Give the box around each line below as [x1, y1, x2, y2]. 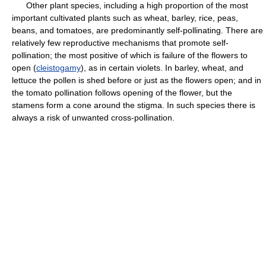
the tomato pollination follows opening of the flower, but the [12, 88, 232, 97]
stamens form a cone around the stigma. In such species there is [12, 100, 255, 110]
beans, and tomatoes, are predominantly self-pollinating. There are [12, 26, 263, 35]
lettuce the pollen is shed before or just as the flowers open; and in [12, 75, 261, 85]
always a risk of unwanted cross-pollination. [12, 113, 175, 122]
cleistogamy [36, 63, 81, 72]
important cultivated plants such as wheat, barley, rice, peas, [12, 13, 238, 23]
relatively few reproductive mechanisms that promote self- [12, 38, 229, 47]
